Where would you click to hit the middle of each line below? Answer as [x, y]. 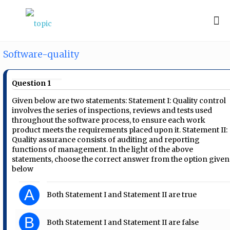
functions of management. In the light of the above [103, 149]
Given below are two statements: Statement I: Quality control [119, 100]
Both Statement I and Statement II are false [123, 222]
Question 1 [32, 83]
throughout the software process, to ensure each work [109, 120]
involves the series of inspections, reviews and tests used [112, 110]
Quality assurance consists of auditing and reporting [106, 139]
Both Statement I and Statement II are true [122, 194]
